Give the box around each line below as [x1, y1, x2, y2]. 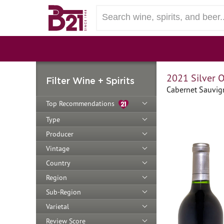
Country [46, 158, 70, 167]
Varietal [46, 201, 69, 211]
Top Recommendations [46, 99, 118, 108]
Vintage [46, 143, 69, 153]
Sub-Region [46, 187, 81, 196]
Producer [46, 129, 73, 138]
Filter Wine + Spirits [46, 75, 134, 85]
